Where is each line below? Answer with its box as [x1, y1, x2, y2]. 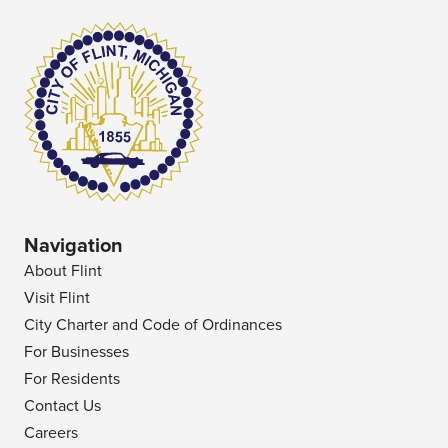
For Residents [24, 369, 120, 390]
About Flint [24, 261, 102, 282]
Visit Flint [24, 288, 90, 309]
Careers [24, 423, 78, 444]
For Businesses [24, 342, 129, 363]
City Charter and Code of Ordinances [24, 315, 282, 336]
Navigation [24, 234, 123, 259]
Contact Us [24, 396, 101, 417]
